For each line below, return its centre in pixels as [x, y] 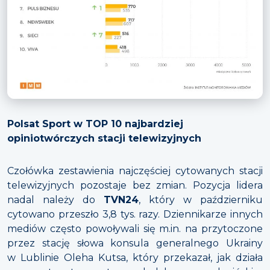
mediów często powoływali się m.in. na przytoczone [135, 229]
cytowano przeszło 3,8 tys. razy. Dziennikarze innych [135, 215]
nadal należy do [55, 200]
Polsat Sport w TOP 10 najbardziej [95, 124]
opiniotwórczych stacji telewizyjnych [104, 139]
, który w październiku [201, 200]
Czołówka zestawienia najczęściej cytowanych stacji [135, 171]
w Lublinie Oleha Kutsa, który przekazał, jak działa [135, 258]
